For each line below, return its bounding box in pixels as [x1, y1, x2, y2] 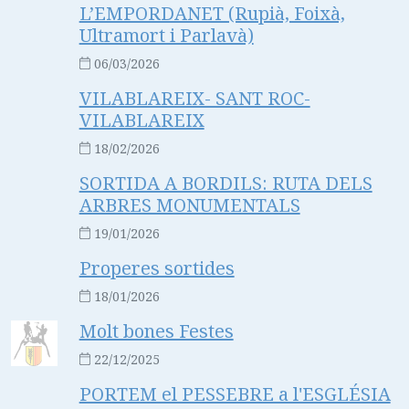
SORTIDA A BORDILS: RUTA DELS [79, 170, 372, 195]
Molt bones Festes [79, 318, 234, 343]
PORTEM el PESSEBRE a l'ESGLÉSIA [79, 381, 391, 406]
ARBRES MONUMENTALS [79, 192, 300, 217]
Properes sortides [79, 255, 235, 280]
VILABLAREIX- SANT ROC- [79, 85, 310, 110]
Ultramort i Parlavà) [79, 22, 254, 47]
